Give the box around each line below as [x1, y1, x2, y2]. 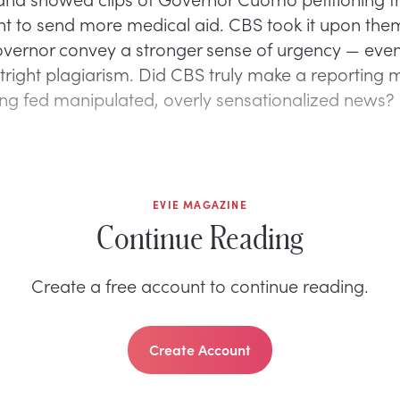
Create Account [149, 339, 251, 359]
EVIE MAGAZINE [153, 197, 247, 212]
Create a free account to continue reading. [31, 272, 369, 297]
